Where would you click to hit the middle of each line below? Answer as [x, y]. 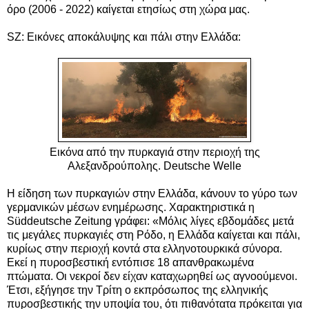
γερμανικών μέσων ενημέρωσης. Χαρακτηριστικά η [131, 207]
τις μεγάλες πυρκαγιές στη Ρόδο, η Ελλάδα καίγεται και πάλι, [153, 235]
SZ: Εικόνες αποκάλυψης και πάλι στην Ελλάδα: [124, 37]
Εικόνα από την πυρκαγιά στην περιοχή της [154, 152]
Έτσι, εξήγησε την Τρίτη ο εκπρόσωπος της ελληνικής [138, 290]
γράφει [131, 221]
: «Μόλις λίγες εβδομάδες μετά [220, 221]
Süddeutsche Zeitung [61, 221]
